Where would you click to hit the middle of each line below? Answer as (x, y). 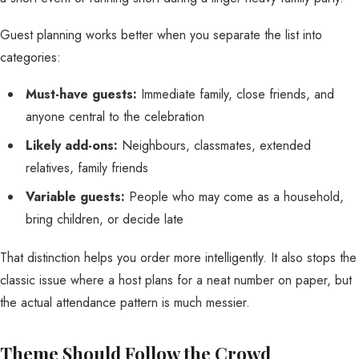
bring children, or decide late (105, 219)
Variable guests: (75, 197)
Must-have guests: (81, 94)
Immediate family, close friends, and (236, 94)
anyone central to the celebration (115, 117)
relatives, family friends (87, 168)
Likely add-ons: (72, 145)
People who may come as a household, (234, 197)
